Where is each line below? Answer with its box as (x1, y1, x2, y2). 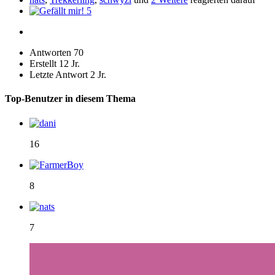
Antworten (29, 47, 71, 58)
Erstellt (29, 58, 56, 69)
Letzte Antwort (29, 69, 88, 80)
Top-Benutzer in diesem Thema (5, 93, 136, 104)
